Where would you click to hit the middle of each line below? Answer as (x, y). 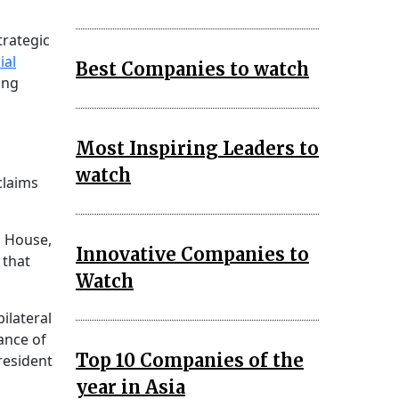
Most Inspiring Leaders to (197, 148)
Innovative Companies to (192, 254)
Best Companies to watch (192, 69)
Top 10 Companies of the (190, 360)
